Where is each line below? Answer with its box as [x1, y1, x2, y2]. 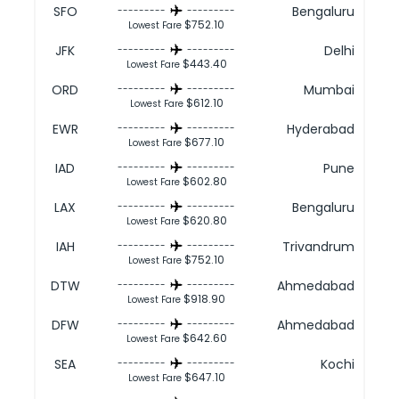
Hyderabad [287, 120, 354, 138]
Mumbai [304, 81, 354, 99]
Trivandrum [282, 238, 354, 256]
